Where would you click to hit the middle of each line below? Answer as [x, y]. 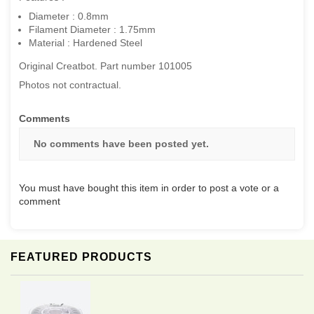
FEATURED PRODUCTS [81, 257]
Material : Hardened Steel [86, 42]
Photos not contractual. [70, 84]
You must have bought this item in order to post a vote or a [149, 187]
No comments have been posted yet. [121, 143]
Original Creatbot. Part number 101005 [105, 66]
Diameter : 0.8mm [69, 16]
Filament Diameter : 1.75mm [92, 29]
